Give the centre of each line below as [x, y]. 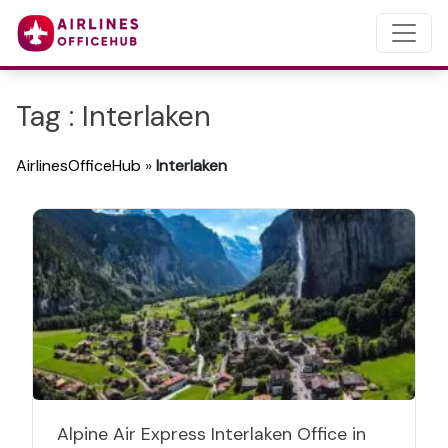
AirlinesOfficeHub [78, 165]
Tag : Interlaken [113, 116]
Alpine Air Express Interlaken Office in [211, 434]
